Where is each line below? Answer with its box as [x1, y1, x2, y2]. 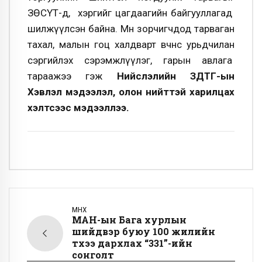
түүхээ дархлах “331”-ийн [72, 237, 192, 249]
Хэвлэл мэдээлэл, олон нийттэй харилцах [27, 86, 235, 98]
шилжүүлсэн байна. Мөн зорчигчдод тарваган [27, 23, 235, 35]
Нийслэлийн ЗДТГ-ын [102, 70, 235, 82]
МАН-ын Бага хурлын [72, 213, 187, 226]
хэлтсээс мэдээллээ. [27, 102, 129, 114]
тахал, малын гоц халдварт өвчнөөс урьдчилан [27, 39, 235, 51]
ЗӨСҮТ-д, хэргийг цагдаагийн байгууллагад [27, 7, 235, 19]
